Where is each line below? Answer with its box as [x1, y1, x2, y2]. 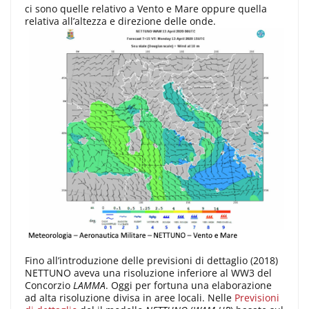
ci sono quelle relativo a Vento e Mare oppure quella [25, 1, 267, 15]
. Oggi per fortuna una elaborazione [106, 279, 272, 292]
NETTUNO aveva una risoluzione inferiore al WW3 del [25, 266, 272, 280]
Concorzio [25, 279, 73, 292]
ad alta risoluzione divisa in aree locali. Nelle [25, 291, 235, 305]
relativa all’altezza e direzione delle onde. [25, 14, 216, 28]
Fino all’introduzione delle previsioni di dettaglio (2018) [25, 254, 278, 268]
